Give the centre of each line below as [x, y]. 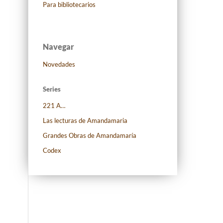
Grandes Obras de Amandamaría [90, 136]
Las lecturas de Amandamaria [85, 121]
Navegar [58, 46]
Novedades [59, 64]
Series [52, 89]
